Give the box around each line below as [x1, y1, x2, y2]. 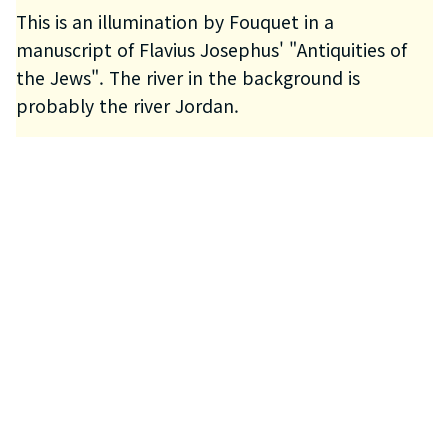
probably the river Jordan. [15, 92, 239, 118]
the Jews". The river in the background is [15, 64, 360, 90]
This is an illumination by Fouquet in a [15, 8, 334, 34]
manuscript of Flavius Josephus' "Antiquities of [15, 36, 407, 62]
